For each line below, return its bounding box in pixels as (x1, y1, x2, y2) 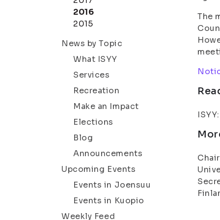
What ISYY (73, 54, 118, 64)
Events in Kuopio (73, 195, 144, 206)
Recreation (73, 85, 120, 96)
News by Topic (61, 38, 123, 49)
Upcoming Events (61, 164, 136, 174)
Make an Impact (73, 101, 139, 111)
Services (73, 70, 110, 80)
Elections (73, 117, 114, 127)
